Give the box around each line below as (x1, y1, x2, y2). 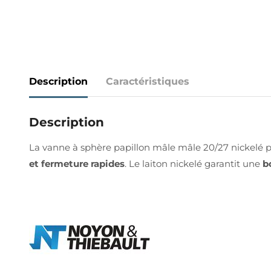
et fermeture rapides (29, 157, 125, 169)
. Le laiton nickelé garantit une (125, 157, 263, 169)
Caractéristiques (106, 76, 189, 88)
